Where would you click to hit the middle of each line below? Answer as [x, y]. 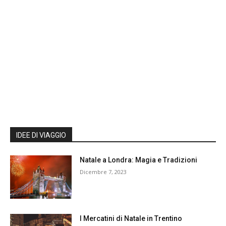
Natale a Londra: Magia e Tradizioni [139, 160]
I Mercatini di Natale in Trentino [131, 219]
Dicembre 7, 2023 [103, 172]
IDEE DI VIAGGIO [41, 135]
